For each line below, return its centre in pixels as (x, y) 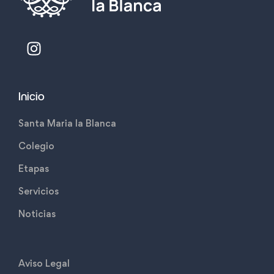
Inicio (31, 97)
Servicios (39, 191)
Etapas (34, 169)
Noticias (37, 214)
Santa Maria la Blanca (67, 124)
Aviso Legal (44, 264)
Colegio (36, 146)
